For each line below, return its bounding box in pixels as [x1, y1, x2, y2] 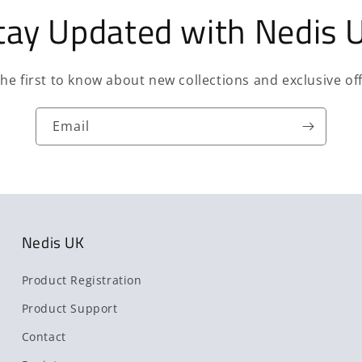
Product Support [21, 301, 118, 317]
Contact [21, 329, 66, 345]
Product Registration [21, 272, 142, 288]
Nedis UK [21, 231, 85, 255]
